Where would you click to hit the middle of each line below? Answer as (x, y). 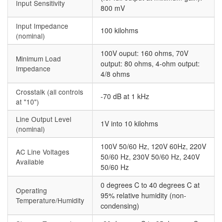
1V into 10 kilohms (129, 124)
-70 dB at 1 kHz (125, 96)
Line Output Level (44, 119)
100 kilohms (119, 30)
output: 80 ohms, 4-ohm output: (150, 64)
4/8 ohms (115, 74)
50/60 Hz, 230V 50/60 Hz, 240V (150, 157)
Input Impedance (42, 26)
